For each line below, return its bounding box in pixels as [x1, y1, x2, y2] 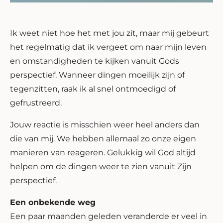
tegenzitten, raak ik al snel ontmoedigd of [10, 84, 176, 94]
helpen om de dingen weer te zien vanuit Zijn [10, 161, 192, 171]
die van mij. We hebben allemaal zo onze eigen [10, 133, 196, 143]
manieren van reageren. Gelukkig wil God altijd [10, 147, 196, 157]
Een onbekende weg [10, 197, 96, 207]
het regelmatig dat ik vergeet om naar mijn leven [10, 42, 207, 52]
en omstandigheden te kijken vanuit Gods [10, 56, 179, 66]
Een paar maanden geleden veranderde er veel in [10, 211, 207, 221]
